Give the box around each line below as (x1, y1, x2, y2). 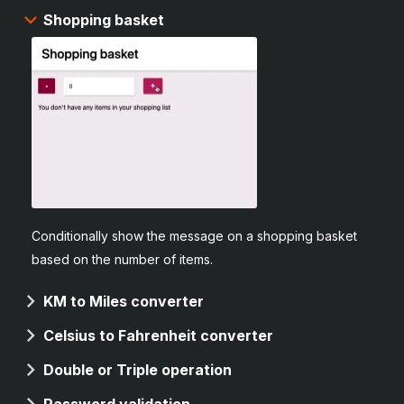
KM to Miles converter (43, 291, 204, 310)
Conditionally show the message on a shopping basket (32, 227, 357, 243)
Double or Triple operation (43, 360, 232, 379)
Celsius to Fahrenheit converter (43, 326, 273, 344)
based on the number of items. (32, 251, 213, 267)
